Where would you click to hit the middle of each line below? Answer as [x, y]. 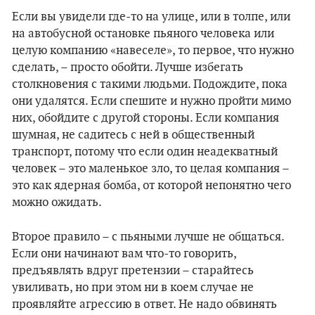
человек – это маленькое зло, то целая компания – [150, 169]
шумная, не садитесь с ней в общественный [133, 135]
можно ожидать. [57, 202]
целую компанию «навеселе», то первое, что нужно [153, 51]
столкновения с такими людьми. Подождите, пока [150, 84]
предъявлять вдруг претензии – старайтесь [133, 271]
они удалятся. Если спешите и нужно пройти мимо [152, 101]
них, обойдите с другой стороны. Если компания [146, 118]
